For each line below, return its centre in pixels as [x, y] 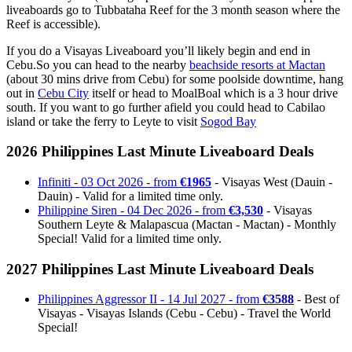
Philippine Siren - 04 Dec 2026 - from [133, 210]
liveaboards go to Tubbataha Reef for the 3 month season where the [173, 9]
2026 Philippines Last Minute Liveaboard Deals [160, 152]
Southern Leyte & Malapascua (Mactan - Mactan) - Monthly [187, 224]
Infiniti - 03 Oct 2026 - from [109, 181]
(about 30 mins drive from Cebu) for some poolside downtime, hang [175, 79]
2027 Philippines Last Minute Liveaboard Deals [160, 269]
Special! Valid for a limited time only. [130, 238]
